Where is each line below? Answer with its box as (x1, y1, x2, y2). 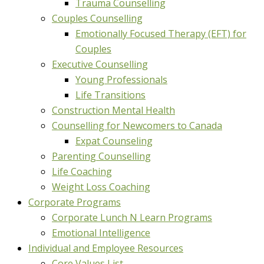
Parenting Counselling (52, 150, 151, 163)
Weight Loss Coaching (52, 180, 150, 193)
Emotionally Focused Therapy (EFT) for (75, 27, 246, 40)
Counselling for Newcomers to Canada (52, 119, 222, 132)
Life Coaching (52, 165, 112, 178)
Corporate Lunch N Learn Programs (52, 211, 212, 224)
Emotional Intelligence (52, 226, 150, 239)
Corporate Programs (28, 196, 121, 209)
